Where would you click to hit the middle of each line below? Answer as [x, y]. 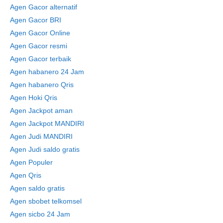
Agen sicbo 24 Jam [40, 214]
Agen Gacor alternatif [44, 7]
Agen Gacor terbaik [41, 58]
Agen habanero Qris [42, 84]
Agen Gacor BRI [36, 20]
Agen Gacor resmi [39, 46]
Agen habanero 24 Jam [47, 71]
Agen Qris [26, 175]
